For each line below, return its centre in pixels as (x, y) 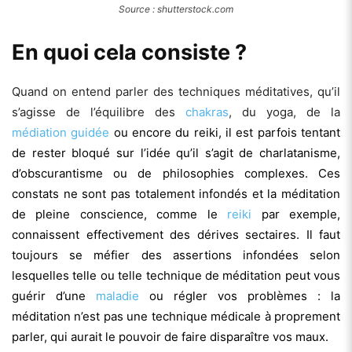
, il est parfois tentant (279, 132)
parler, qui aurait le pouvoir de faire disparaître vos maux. (172, 336)
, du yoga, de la (284, 112)
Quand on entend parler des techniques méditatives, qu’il (176, 91)
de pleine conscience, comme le (120, 214)
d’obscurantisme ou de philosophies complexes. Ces (176, 173)
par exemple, (296, 214)
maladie (117, 295)
